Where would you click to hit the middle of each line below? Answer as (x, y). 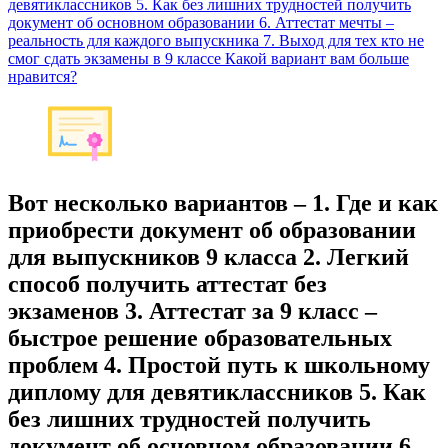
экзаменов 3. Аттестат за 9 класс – (192, 310)
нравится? (42, 76)
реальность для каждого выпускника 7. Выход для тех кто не (216, 40)
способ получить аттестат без (167, 283)
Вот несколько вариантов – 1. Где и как (223, 202)
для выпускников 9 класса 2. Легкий (208, 256)
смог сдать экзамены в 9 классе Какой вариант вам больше (208, 58)
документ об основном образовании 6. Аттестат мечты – (201, 22)
